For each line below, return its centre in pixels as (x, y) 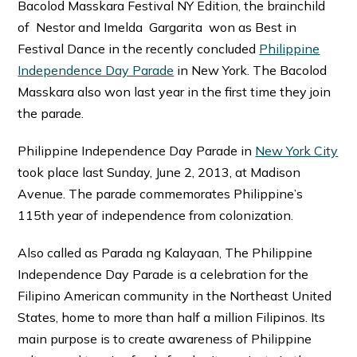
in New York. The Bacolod (251, 70)
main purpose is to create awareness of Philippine (165, 338)
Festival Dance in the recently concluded (139, 48)
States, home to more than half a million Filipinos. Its (172, 317)
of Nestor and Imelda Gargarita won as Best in (157, 27)
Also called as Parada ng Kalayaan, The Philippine (165, 252)
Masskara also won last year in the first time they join (175, 91)
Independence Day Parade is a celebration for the (163, 274)
